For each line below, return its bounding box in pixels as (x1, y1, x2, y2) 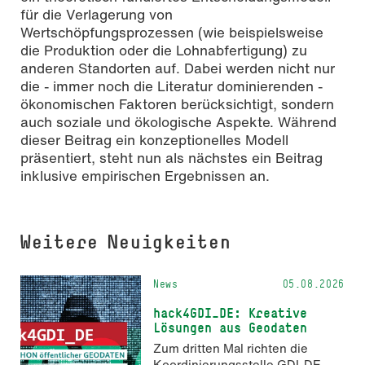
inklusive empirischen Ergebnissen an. (20, 165, 270, 186)
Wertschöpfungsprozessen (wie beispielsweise (20, 21, 323, 42)
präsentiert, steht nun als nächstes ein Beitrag (20, 147, 323, 168)
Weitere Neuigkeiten (20, 229, 231, 253)
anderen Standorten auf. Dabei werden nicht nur (20, 57, 335, 78)
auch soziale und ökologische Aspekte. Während (20, 111, 336, 132)
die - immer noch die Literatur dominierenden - (20, 75, 323, 96)
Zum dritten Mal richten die (153, 339, 308, 358)
